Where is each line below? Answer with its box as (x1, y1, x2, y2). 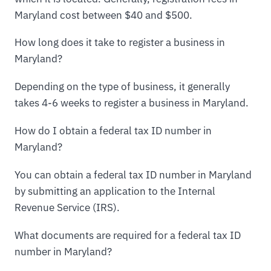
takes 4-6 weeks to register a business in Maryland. (15, 96, 249, 110)
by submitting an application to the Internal (15, 184, 215, 198)
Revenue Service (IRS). (15, 201, 120, 215)
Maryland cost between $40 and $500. (15, 8, 192, 22)
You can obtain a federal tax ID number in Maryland (15, 168, 252, 182)
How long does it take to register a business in (15, 36, 225, 50)
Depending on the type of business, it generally (15, 80, 230, 94)
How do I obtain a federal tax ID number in (15, 124, 212, 138)
